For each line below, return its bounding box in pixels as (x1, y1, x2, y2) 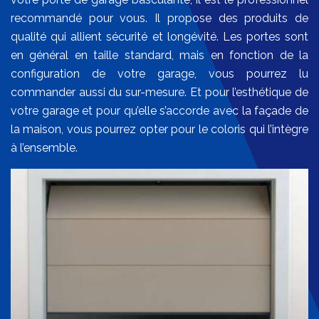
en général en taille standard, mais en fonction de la (11, 48, 308, 63)
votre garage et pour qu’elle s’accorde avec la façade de (11, 104, 308, 118)
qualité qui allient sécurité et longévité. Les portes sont (11, 30, 308, 44)
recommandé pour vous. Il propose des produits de (11, 11, 308, 26)
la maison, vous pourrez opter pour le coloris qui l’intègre (11, 122, 308, 137)
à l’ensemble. (11, 141, 78, 155)
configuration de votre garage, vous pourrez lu (11, 67, 308, 81)
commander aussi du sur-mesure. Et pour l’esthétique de (11, 85, 308, 100)
